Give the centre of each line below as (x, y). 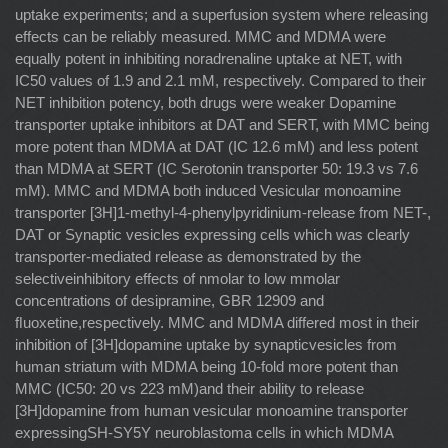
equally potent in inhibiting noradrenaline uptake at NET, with (208, 58)
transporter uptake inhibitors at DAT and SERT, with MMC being (222, 124)
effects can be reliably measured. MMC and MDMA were (200, 36)
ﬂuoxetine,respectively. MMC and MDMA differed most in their (217, 322)
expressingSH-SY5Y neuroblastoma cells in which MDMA (204, 432)
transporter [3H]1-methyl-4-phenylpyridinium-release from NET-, (223, 212)
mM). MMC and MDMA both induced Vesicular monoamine (208, 190)
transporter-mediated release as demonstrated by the (188, 256)
